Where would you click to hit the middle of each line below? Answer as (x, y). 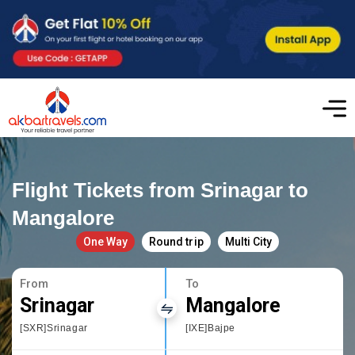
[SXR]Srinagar (54, 328)
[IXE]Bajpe (210, 328)
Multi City (248, 241)
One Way (106, 241)
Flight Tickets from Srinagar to (160, 190)
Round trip (176, 241)
